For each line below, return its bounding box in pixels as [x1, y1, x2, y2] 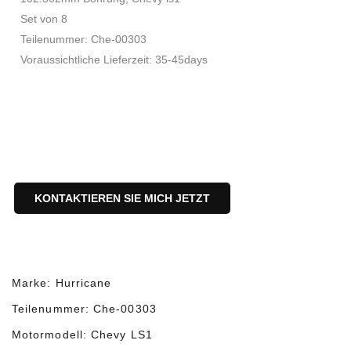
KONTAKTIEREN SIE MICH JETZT [34, 192, 210, 204]
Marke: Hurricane [12, 277, 112, 289]
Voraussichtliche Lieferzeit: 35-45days [20, 53, 208, 66]
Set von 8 [20, 13, 67, 25]
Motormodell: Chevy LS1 [12, 328, 153, 341]
